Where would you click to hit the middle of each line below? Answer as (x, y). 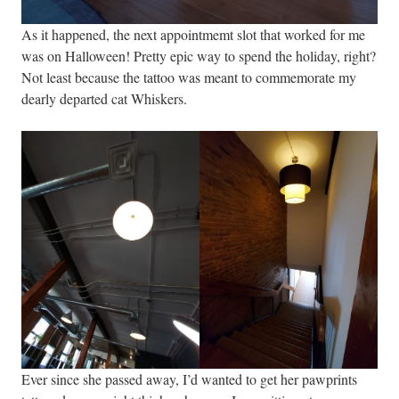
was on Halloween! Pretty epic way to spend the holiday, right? (199, 56)
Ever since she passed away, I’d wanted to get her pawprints (189, 379)
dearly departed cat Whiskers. (104, 99)
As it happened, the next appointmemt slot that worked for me (193, 35)
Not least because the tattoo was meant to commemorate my (189, 77)
